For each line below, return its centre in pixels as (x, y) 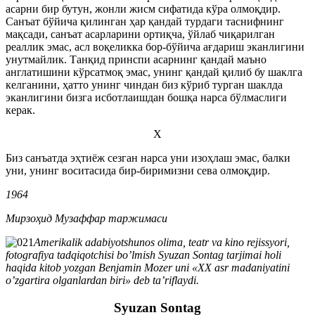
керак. (20, 110)
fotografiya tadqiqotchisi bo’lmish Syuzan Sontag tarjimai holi (143, 255)
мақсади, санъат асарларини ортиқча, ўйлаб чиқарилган (140, 34)
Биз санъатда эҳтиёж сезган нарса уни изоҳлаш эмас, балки (148, 158)
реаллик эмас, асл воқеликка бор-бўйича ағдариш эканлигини (155, 47)
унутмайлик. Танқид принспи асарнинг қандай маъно (136, 59)
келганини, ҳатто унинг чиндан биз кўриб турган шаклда (144, 85)
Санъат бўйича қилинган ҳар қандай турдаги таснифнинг (145, 21)
